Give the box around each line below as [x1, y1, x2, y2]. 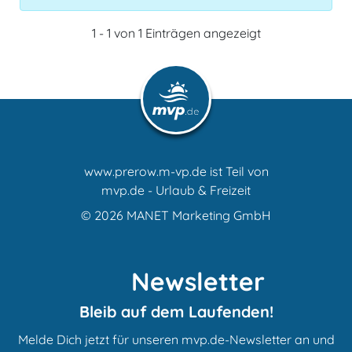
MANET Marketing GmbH [126, 207, 271, 223]
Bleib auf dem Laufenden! [79, 301, 273, 321]
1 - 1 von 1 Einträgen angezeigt [91, 24, 261, 41]
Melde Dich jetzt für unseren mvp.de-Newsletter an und [17, 331, 335, 347]
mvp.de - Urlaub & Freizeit [101, 181, 251, 198]
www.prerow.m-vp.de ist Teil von [83, 163, 269, 179]
